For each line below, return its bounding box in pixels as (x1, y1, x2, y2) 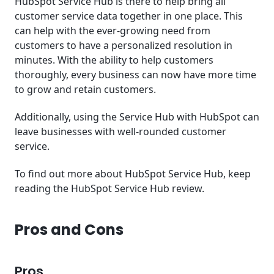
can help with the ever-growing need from (15, 24, 210, 38)
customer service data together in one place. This (15, 9, 243, 23)
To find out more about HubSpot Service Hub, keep (15, 167, 251, 181)
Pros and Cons (15, 219, 127, 240)
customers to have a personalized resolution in (15, 39, 232, 53)
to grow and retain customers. (15, 83, 156, 97)
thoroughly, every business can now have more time (15, 68, 256, 82)
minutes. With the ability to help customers (15, 53, 213, 67)
